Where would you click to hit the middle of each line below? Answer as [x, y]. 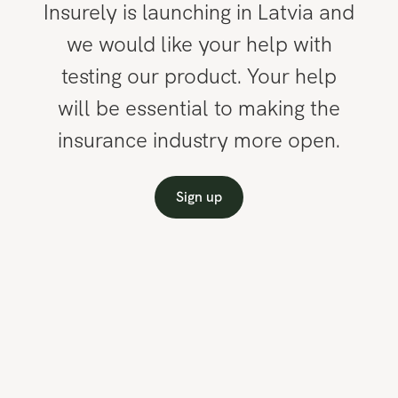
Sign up [199, 197]
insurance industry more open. [199, 140]
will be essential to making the [199, 108]
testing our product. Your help [199, 76]
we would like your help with [199, 44]
